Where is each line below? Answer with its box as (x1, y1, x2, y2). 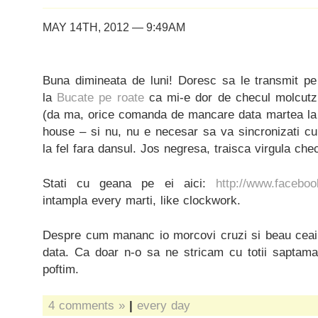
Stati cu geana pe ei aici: (43, 176, 216, 190)
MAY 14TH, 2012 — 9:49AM (43, 21, 185, 33)
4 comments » (48, 298, 125, 312)
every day (137, 298, 190, 312)
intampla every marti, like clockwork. (43, 193, 241, 207)
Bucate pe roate (57, 90, 144, 104)
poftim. (43, 262, 79, 276)
